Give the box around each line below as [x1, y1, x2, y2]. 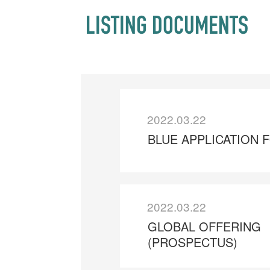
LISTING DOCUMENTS [86, 16, 249, 41]
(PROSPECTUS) [147, 233, 237, 251]
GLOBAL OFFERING [147, 217, 261, 235]
